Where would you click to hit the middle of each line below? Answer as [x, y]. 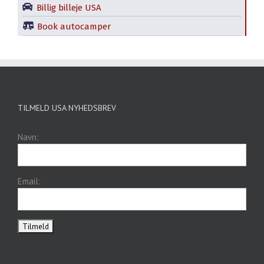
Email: [29, 181]
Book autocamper [74, 26]
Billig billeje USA [69, 7]
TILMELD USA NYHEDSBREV [67, 108]
